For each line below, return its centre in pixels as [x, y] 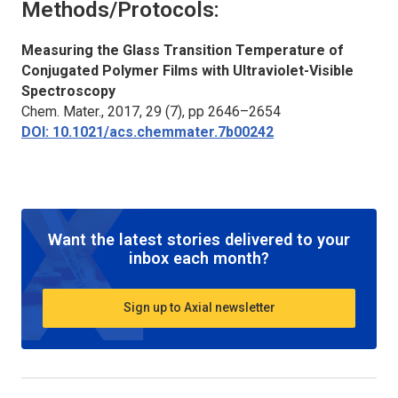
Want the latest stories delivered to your [199, 239]
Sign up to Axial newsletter [199, 308]
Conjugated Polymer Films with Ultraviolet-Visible [187, 70]
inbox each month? [199, 258]
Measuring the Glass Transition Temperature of [183, 50]
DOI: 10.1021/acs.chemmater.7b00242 [147, 131]
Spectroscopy [68, 91]
